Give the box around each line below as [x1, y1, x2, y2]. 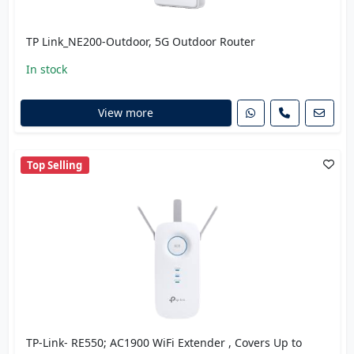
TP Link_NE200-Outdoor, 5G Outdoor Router [25, 34, 255, 50]
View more [98, 105, 153, 121]
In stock [25, 62, 67, 77]
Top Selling [27, 157, 83, 172]
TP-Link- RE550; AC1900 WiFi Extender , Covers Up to [25, 335, 302, 351]
